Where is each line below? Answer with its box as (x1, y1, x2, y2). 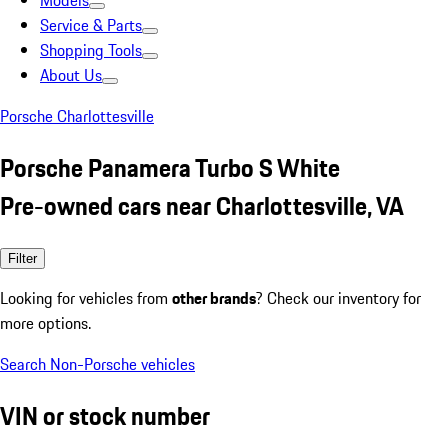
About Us (40, 63, 102, 87)
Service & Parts (40, 13, 142, 37)
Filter (8, 250, 37, 266)
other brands (172, 285, 256, 310)
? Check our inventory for (256, 285, 421, 310)
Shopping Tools (40, 38, 142, 62)
